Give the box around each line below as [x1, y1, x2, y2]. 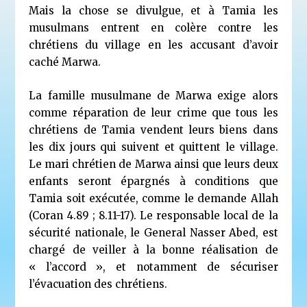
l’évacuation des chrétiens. [29, 277, 168, 291]
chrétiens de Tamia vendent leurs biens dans [29, 123, 278, 136]
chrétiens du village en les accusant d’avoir [29, 38, 278, 51]
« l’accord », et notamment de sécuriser [29, 260, 278, 273]
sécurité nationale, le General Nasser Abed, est [29, 225, 278, 239]
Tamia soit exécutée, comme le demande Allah [29, 191, 278, 205]
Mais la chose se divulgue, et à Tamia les [29, 3, 278, 17]
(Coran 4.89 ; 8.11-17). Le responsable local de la [29, 208, 278, 222]
